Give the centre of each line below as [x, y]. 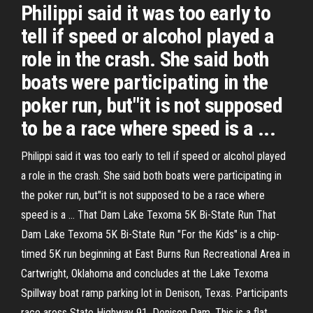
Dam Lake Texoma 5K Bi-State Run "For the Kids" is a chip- [150, 234]
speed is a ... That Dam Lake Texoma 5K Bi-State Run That [148, 215]
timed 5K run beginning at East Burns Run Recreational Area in [155, 254]
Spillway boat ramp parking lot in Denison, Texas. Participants [154, 293]
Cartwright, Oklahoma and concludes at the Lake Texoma [145, 274]
